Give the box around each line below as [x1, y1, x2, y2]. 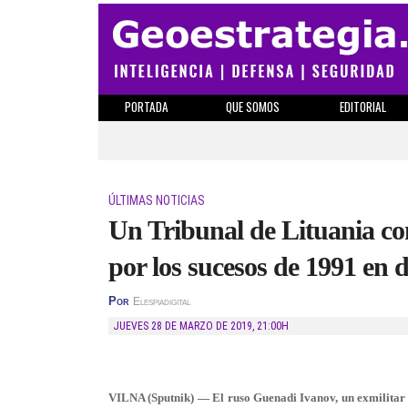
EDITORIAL [339, 97, 386, 116]
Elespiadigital [133, 296, 190, 307]
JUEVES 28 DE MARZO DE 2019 [119, 320, 252, 332]
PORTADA [124, 97, 168, 116]
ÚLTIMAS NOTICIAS [108, 193, 205, 208]
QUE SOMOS [226, 97, 280, 116]
